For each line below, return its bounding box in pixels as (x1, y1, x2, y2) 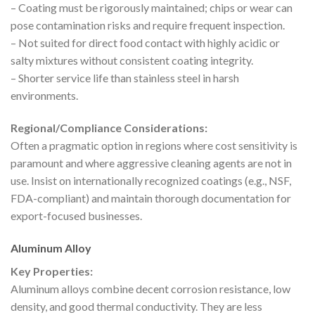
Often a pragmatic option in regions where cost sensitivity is (11, 138, 297, 152)
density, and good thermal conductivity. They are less (11, 299, 262, 313)
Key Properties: (11, 264, 93, 278)
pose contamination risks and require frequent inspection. (11, 18, 285, 32)
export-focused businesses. (11, 208, 142, 222)
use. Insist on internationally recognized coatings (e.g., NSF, (11, 173, 291, 187)
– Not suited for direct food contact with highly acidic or (11, 36, 280, 50)
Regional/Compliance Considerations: (11, 120, 207, 134)
